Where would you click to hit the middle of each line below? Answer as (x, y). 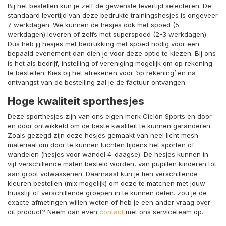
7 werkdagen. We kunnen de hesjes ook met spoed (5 (93, 24)
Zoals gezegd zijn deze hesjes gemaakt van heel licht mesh (103, 135)
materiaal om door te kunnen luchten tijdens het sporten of (101, 145)
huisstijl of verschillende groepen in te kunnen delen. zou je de (107, 192)
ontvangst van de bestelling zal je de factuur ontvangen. (97, 82)
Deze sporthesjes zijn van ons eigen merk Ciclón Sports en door (110, 116)
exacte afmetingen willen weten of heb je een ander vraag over (109, 202)
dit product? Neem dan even (53, 212)
